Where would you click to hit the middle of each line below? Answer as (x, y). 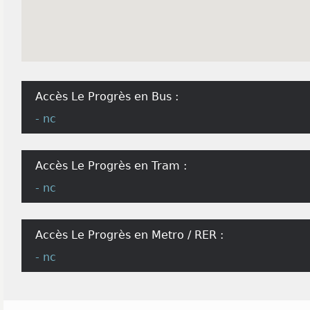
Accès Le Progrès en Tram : (111, 166)
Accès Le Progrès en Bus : (107, 97)
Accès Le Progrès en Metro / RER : (129, 235)
